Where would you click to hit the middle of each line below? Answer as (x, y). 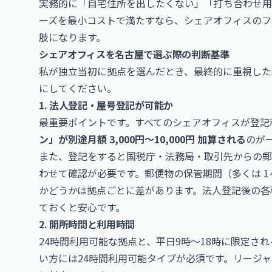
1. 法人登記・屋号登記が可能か (106, 105)
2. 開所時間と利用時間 (87, 224)
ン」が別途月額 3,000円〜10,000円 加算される (142, 139)
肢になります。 (72, 37)
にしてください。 (78, 88)
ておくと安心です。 (82, 207)
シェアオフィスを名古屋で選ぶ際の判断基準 (134, 54)
